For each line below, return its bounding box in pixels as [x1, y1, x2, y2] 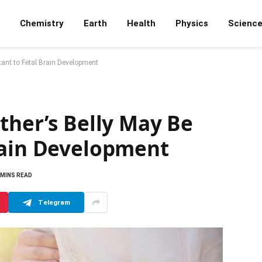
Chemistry [20, 18, 64, 29]
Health [127, 18, 156, 29]
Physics [175, 18, 208, 29]
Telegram [37, 198, 70, 206]
